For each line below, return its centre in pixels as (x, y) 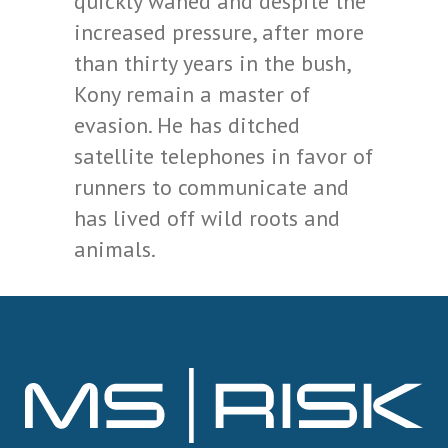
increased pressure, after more (219, 32)
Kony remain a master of (192, 94)
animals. (115, 249)
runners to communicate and (211, 187)
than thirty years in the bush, (212, 63)
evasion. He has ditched (187, 125)
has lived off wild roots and (207, 218)
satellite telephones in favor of (223, 156)
